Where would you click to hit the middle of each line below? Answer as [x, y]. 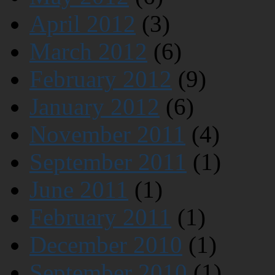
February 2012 [101, 79]
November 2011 [107, 134]
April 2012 [83, 24]
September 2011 [108, 162]
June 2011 [79, 190]
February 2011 [100, 217]
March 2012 [88, 52]
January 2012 [95, 107]
